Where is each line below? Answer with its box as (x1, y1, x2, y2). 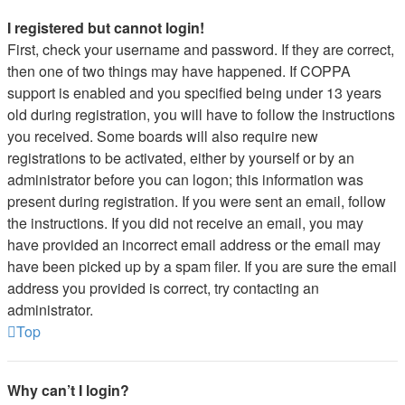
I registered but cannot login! (7, 17, 204, 38)
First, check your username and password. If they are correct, (7, 39, 394, 60)
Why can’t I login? (7, 380, 129, 400)
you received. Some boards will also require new (7, 126, 318, 146)
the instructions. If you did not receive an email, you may (7, 212, 363, 233)
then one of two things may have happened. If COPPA (7, 61, 351, 81)
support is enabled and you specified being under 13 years (7, 82, 381, 103)
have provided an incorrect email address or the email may (7, 234, 381, 255)
